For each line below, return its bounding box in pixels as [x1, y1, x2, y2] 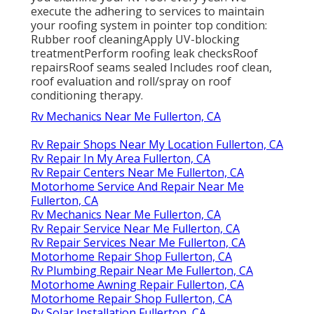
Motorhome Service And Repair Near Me [31, 179, 244, 195]
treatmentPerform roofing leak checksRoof [31, 46, 258, 62]
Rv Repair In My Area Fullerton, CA [31, 151, 210, 167]
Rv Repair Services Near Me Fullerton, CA [31, 235, 245, 251]
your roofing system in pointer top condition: [31, 18, 267, 34]
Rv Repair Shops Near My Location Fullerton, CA [31, 137, 283, 153]
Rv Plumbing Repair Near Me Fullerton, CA [31, 263, 253, 279]
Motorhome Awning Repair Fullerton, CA [31, 277, 244, 293]
